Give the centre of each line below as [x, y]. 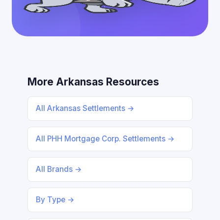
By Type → [55, 200]
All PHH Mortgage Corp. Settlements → [105, 139]
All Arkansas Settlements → [85, 108]
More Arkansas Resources [93, 82]
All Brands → [59, 169]
